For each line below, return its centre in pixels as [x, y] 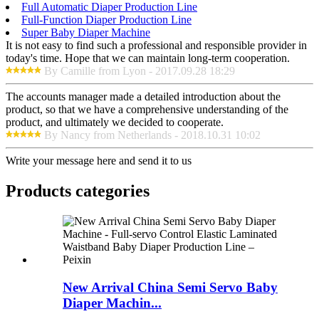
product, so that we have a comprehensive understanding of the [147, 110]
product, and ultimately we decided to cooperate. [115, 122]
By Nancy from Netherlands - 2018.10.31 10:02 [152, 135]
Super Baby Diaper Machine [86, 33]
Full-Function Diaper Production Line [106, 20]
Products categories [78, 191]
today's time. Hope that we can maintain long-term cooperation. [148, 58]
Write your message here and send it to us [99, 161]
